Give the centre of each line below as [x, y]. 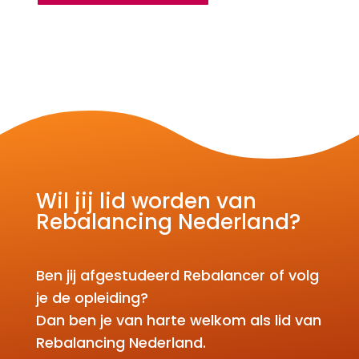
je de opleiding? [92, 298]
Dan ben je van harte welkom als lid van [178, 320]
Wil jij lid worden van [146, 201]
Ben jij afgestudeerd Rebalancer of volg [177, 275]
